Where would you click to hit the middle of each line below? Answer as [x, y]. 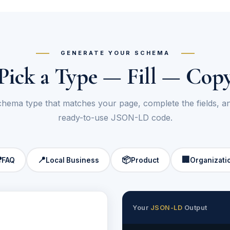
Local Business [72, 160]
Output [195, 207]
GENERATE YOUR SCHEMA [115, 53]
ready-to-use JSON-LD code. [115, 118]
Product [145, 160]
